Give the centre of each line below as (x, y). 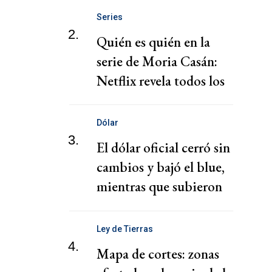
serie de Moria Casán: (157, 61)
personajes (125, 100)
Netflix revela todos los (161, 80)
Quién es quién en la (153, 42)
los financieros (137, 206)
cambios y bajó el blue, (161, 167)
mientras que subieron (159, 187)
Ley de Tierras (125, 229)
